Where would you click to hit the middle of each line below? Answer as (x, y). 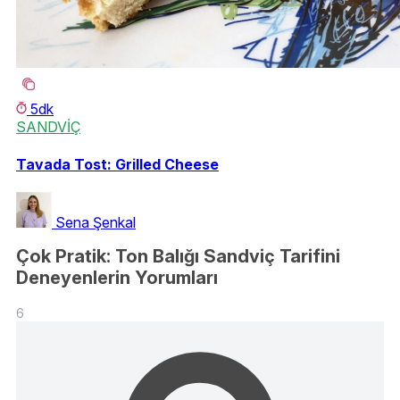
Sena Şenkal (96, 222)
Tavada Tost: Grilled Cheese (117, 164)
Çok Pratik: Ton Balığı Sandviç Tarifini (178, 257)
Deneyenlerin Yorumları (117, 278)
